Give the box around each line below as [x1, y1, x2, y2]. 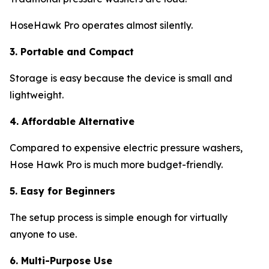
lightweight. [10, 88, 64, 101]
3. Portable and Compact [10, 45, 134, 58]
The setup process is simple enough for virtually [10, 211, 228, 223]
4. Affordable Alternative [10, 115, 134, 127]
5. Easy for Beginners [10, 184, 115, 197]
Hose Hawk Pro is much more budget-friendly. [10, 158, 223, 171]
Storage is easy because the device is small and [10, 71, 232, 84]
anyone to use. [10, 228, 77, 240]
